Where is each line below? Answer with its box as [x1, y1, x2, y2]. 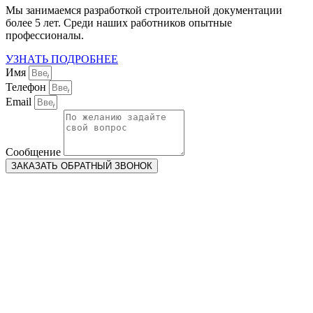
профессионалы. [6, 29, 84, 42]
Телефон [6, 81, 49, 94]
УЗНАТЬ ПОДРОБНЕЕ [6, 53, 118, 66]
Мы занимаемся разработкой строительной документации [6, 4, 282, 17]
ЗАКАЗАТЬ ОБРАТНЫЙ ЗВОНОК [11, 161, 152, 172]
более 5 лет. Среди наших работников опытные [6, 17, 232, 29]
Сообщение [6, 146, 64, 159]
